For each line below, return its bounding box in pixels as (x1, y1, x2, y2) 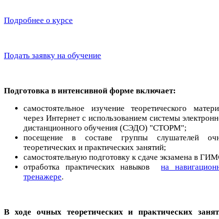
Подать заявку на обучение (4, 50, 101, 60)
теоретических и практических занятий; (23, 142, 166, 152)
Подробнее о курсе (4, 15, 73, 25)
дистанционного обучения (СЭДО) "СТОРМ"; (23, 123, 187, 132)
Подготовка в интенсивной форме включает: (4, 86, 176, 95)
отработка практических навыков (23, 162, 161, 172)
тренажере (23, 172, 62, 181)
